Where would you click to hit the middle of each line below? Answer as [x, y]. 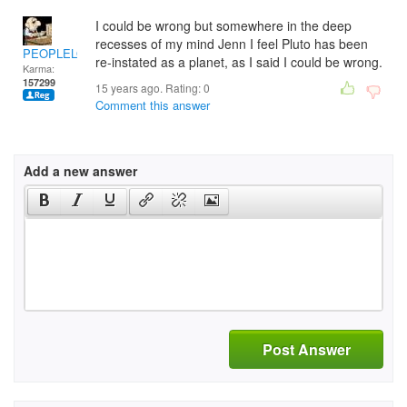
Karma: [39, 68]
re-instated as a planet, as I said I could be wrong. [239, 62]
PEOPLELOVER [66, 53]
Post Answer [306, 349]
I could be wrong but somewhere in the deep [223, 25]
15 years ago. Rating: [149, 88]
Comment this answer [153, 105]
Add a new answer [80, 171]
